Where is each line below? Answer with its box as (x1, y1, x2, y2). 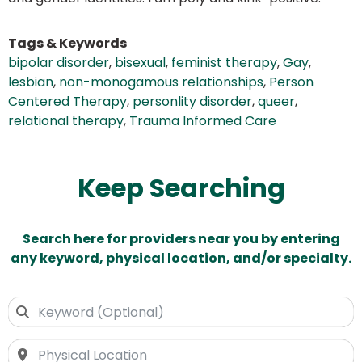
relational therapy (8, 112, 124, 131)
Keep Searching (77, 170, 285, 207)
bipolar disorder (8, 53, 109, 73)
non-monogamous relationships (59, 73, 263, 92)
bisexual (115, 53, 166, 73)
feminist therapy (171, 53, 277, 73)
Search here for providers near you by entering (22, 229, 340, 249)
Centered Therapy (8, 92, 127, 112)
